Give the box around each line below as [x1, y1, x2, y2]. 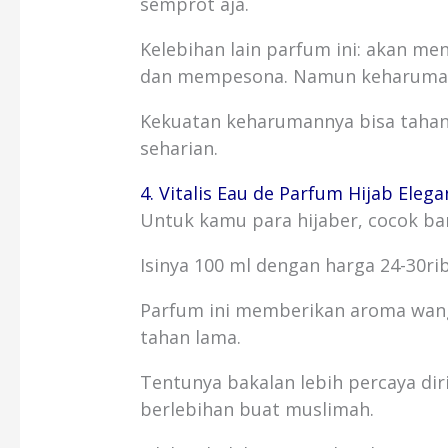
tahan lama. [140, 325, 242, 350]
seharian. [140, 136, 219, 161]
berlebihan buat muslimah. [140, 397, 375, 422]
